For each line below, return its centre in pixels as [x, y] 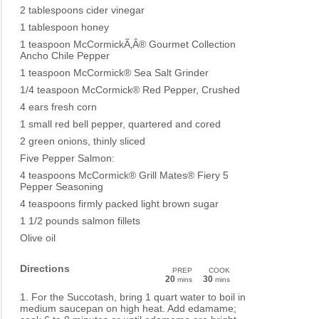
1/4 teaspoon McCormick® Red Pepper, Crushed [130, 90]
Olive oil [38, 238]
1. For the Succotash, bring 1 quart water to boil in [133, 297]
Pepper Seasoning [62, 187]
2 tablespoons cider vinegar [82, 10]
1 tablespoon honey [64, 27]
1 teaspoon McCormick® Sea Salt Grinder [114, 73]
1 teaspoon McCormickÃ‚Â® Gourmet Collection [128, 45]
